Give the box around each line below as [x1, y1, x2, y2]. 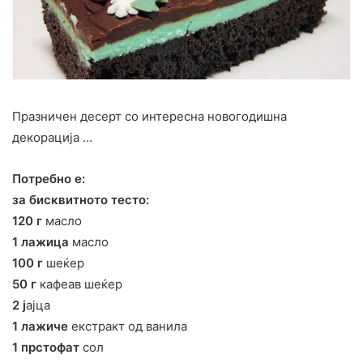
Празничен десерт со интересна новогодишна [12, 108, 287, 124]
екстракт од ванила [68, 318, 187, 334]
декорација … [12, 129, 92, 145]
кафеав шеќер [36, 275, 122, 292]
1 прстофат [12, 339, 79, 355]
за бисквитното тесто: [12, 191, 149, 207]
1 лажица [12, 233, 69, 250]
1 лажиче [12, 318, 68, 334]
